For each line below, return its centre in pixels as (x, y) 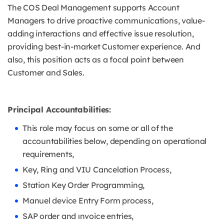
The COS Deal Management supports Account (93, 8)
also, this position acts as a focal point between (96, 60)
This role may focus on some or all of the (98, 128)
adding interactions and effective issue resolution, (101, 34)
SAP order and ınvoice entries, (78, 216)
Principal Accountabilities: (59, 110)
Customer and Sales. (46, 73)
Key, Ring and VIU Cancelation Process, (97, 170)
